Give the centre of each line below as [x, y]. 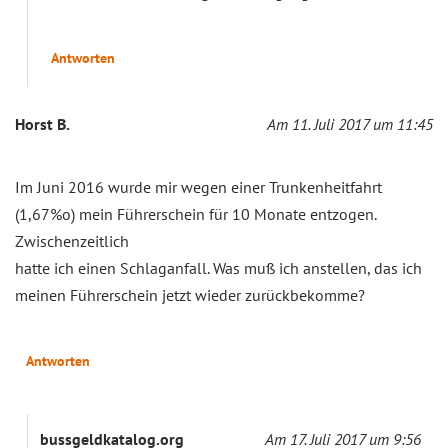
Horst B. [42, 123]
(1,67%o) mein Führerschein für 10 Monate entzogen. [195, 213]
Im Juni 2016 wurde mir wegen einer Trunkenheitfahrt [198, 186]
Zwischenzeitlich [72, 240]
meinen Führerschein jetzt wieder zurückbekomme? [190, 294]
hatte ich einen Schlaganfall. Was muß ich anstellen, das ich [218, 267]
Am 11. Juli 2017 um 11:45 [350, 123]
